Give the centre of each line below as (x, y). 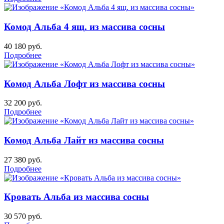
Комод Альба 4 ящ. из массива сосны (84, 27)
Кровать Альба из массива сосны (76, 197)
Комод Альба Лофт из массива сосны (84, 83)
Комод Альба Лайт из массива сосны (84, 140)
